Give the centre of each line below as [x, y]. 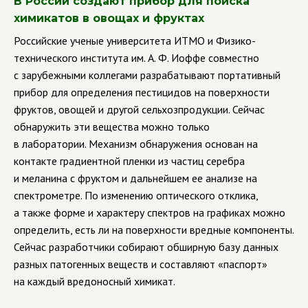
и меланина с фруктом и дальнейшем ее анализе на [135, 178]
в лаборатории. [51, 144]
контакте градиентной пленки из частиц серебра [129, 161]
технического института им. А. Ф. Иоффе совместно [136, 58]
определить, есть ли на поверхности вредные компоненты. [154, 230]
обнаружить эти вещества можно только [112, 126]
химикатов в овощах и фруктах [109, 18]
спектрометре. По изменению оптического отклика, [136, 195]
